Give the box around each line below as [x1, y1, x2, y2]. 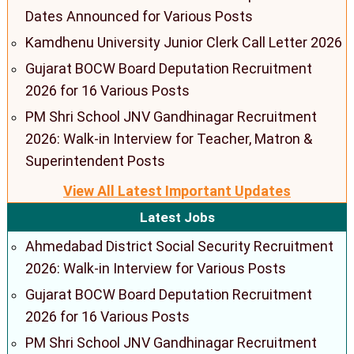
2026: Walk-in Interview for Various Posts [25, 259, 286, 277]
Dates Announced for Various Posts [25, 7, 253, 24]
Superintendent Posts [25, 152, 165, 169]
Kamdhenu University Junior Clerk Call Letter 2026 [25, 33, 342, 51]
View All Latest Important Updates [63, 182, 291, 199]
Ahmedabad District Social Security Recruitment [25, 237, 333, 254]
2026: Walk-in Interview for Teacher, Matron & [25, 130, 312, 147]
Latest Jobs [139, 209, 215, 225]
